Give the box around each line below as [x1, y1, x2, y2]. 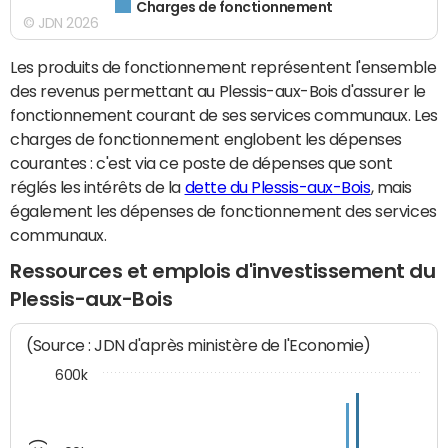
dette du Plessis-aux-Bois [184, 179, 371, 196]
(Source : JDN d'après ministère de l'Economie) [26, 335, 372, 355]
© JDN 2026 [23, 16, 99, 31]
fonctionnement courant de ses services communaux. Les [10, 107, 438, 124]
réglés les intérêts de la [10, 179, 185, 196]
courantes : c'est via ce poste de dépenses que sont [10, 155, 393, 172]
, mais [370, 179, 412, 196]
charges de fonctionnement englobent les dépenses [10, 131, 402, 148]
